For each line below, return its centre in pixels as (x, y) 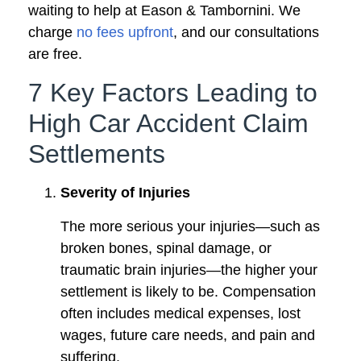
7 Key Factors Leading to (173, 92)
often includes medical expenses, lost (180, 313)
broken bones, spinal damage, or (166, 248)
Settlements (97, 154)
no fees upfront (125, 33)
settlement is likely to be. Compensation (188, 291)
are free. (55, 54)
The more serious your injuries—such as (190, 226)
